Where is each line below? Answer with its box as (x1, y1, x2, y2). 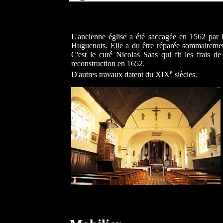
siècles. (173, 70, 197, 79)
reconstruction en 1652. (71, 59, 145, 68)
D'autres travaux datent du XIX (71, 70, 170, 79)
